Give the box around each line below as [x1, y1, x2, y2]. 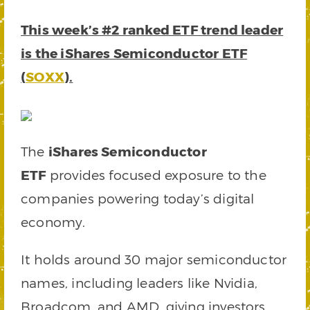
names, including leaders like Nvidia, [21, 275, 258, 291]
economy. [21, 214, 86, 230]
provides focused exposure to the [46, 167, 266, 183]
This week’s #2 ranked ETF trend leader [21, 21, 284, 37]
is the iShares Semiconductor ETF [21, 45, 248, 61]
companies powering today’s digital [21, 190, 255, 206]
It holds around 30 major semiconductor [21, 251, 287, 267]
